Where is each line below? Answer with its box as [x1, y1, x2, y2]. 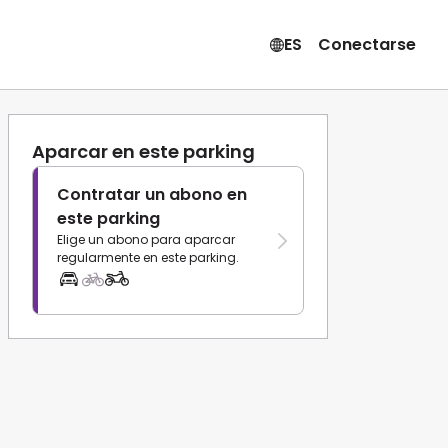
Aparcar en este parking [32, 139, 255, 164]
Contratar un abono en [57, 183, 247, 206]
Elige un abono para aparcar [57, 231, 235, 248]
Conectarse [317, 32, 416, 56]
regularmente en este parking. [57, 249, 239, 266]
